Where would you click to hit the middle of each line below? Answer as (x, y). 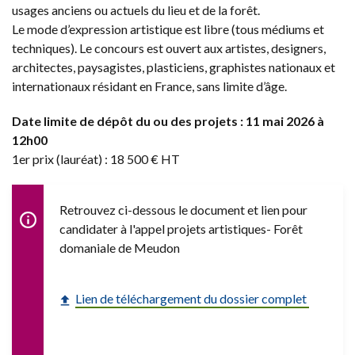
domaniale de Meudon (120, 247)
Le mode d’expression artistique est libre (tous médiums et (168, 29)
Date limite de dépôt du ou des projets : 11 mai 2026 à (168, 120)
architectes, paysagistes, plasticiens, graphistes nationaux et (174, 67)
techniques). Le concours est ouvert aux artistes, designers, (169, 48)
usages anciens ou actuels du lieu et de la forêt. (136, 10)
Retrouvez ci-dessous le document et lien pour (183, 209)
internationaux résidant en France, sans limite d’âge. (149, 86)
